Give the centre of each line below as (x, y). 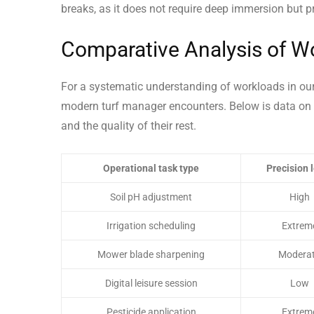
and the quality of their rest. (129, 126)
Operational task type (151, 169)
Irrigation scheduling (151, 226)
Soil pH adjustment (151, 197)
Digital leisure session (151, 284)
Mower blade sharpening (151, 255)
